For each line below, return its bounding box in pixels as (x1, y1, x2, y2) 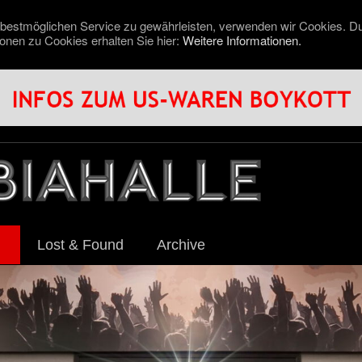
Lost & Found (37, 237, 124, 253)
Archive (157, 237, 205, 253)
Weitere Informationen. (183, 31, 301, 48)
